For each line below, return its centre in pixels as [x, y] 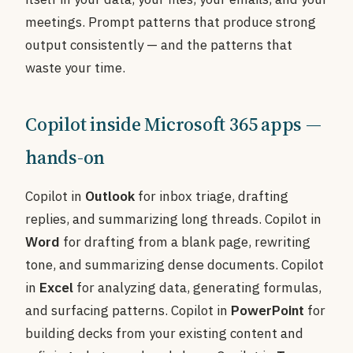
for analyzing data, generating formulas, [197, 288]
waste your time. [75, 68]
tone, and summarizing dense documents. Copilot [175, 265]
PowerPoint [268, 310]
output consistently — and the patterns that [159, 45]
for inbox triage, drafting [212, 196]
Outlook [110, 196]
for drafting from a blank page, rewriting [185, 242]
